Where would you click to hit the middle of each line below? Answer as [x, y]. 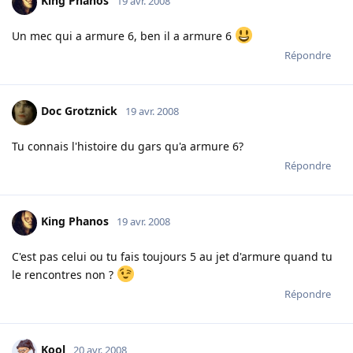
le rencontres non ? [64, 274]
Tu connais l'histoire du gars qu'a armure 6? [128, 146]
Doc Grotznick [79, 111]
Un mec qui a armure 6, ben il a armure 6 [123, 35]
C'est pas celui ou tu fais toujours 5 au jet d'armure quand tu [172, 256]
